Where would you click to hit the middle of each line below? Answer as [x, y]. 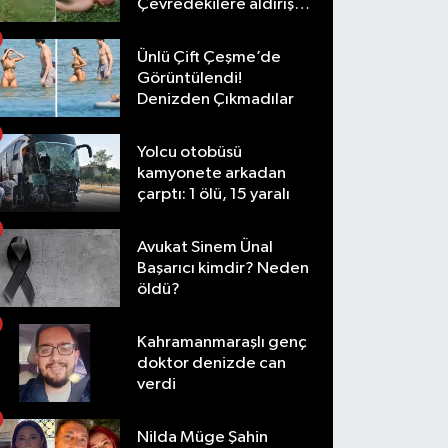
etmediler [175, 25]
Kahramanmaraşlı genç [222, 342]
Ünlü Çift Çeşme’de [209, 57]
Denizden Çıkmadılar [216, 99]
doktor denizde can [212, 363]
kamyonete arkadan [212, 173]
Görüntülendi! [190, 78]
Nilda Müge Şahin [203, 437]
